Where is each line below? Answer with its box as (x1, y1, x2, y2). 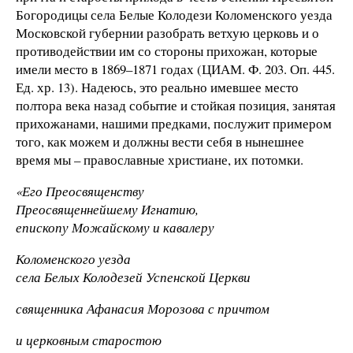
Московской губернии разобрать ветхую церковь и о (16, 24, 319, 43)
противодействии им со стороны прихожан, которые (16, 42, 318, 61)
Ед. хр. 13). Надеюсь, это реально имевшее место (16, 78, 299, 97)
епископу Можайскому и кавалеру (16, 218, 214, 237)
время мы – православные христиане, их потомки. (16, 150, 303, 169)
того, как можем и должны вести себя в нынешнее (16, 132, 304, 151)
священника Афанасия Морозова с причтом (16, 299, 269, 318)
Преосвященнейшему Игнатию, (16, 200, 199, 219)
